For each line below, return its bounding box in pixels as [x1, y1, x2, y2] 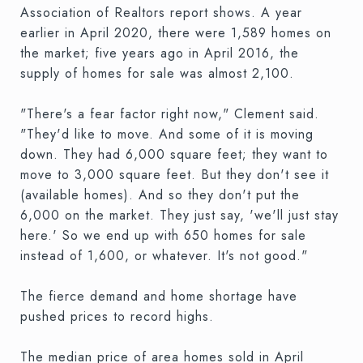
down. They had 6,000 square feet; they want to [20, 144, 328, 164]
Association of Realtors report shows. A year [20, 2, 302, 22]
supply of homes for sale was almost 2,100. [20, 63, 294, 83]
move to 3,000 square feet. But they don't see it [20, 164, 329, 184]
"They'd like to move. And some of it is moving [20, 124, 314, 143]
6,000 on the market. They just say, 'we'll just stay [20, 205, 339, 224]
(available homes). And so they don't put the [20, 185, 300, 204]
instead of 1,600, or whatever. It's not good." [20, 246, 308, 265]
